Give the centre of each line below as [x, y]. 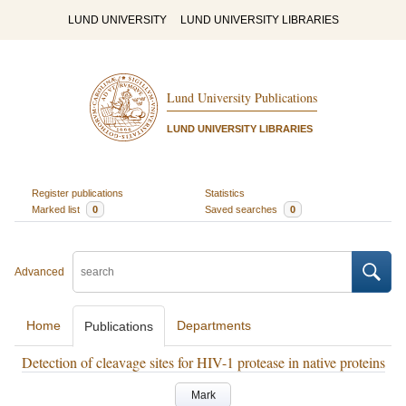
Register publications [77, 193]
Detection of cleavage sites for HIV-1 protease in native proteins [203, 362]
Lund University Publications [242, 98]
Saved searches [242, 209]
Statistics [225, 193]
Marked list [57, 209]
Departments [214, 325]
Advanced [39, 272]
